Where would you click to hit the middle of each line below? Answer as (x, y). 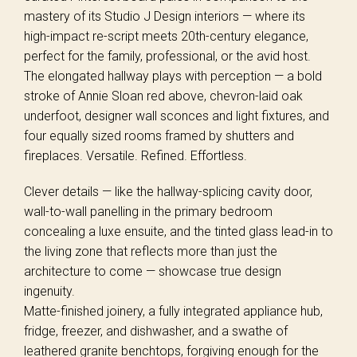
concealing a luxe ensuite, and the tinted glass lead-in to (178, 231)
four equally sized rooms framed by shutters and (159, 136)
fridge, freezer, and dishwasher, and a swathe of (156, 331)
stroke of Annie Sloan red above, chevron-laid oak (163, 96)
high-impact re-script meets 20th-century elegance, (166, 36)
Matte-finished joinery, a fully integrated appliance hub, (173, 311)
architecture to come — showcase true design (153, 271)
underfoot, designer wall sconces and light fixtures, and (177, 116)
